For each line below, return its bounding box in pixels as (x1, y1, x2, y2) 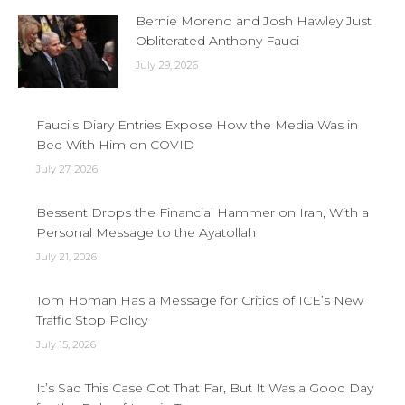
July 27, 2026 (36, 163, 98, 175)
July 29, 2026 (136, 59, 198, 71)
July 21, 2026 (36, 250, 97, 263)
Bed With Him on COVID (36, 137, 194, 153)
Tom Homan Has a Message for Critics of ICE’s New (36, 292, 363, 308)
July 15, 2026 (36, 338, 96, 351)
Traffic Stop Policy (36, 312, 147, 328)
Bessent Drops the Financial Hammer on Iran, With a (36, 204, 369, 221)
